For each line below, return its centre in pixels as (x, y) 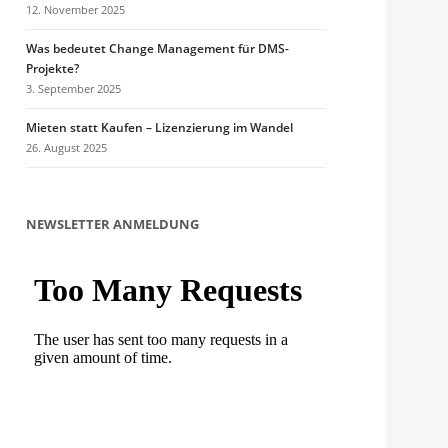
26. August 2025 (67, 147)
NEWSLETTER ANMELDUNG (113, 224)
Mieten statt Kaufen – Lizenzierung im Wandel (160, 127)
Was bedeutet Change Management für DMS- (158, 48)
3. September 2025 (74, 88)
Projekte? (53, 68)
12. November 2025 (76, 9)
